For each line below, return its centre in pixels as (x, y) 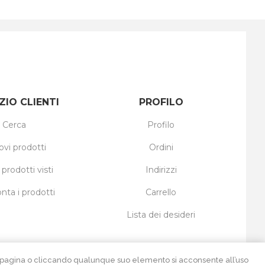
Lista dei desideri (161, 214)
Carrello (161, 192)
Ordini (161, 147)
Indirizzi (161, 169)
